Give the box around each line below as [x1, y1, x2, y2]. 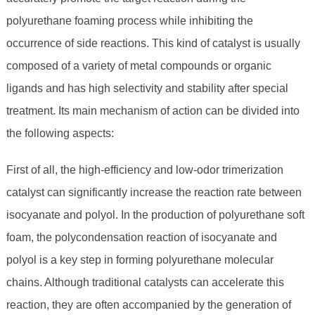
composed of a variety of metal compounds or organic [6, 60, 271, 72]
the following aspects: [6, 127, 114, 140]
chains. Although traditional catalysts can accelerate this [6, 276, 284, 289]
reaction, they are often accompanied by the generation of [6, 299, 291, 311]
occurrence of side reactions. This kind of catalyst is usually [6, 37, 300, 50]
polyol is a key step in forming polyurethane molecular [6, 254, 274, 266]
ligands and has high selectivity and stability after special [6, 82, 288, 95]
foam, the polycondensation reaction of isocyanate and [6, 231, 277, 244]
